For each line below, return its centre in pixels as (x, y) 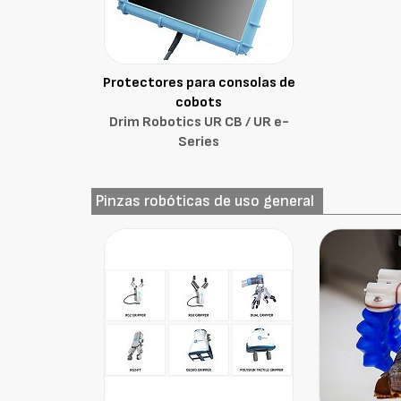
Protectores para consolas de (199, 83)
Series (199, 142)
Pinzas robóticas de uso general (205, 201)
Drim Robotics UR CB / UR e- (199, 122)
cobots (199, 102)
